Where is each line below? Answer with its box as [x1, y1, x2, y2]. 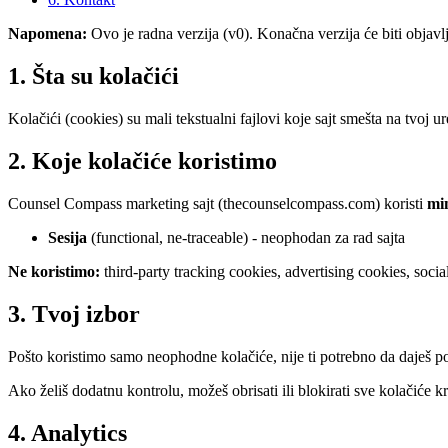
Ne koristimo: [8, 262, 100, 280]
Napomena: [8, 25, 87, 43]
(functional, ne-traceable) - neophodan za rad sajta [87, 228, 405, 246]
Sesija [48, 228, 87, 246]
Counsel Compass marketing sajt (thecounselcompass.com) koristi [8, 194, 427, 212]
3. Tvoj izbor [8, 300, 140, 327]
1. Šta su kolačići [8, 63, 179, 90]
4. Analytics [8, 419, 127, 446]
